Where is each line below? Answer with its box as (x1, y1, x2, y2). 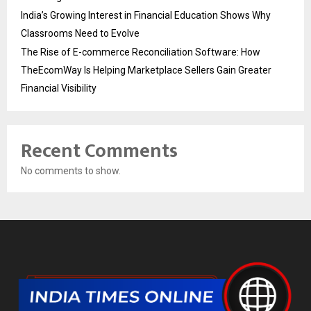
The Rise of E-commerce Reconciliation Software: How (21, 47, 260, 58)
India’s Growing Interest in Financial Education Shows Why (21, 10, 271, 22)
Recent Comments (21, 135, 178, 168)
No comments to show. (21, 165, 121, 177)
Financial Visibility (21, 83, 96, 94)
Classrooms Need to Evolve (21, 28, 140, 40)
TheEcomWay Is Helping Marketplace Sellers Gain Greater (21, 65, 271, 76)
